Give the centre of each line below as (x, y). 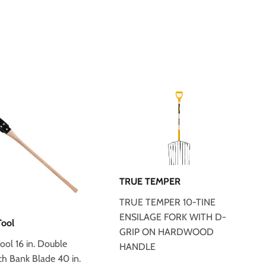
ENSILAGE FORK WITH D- (173, 217)
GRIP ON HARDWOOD (167, 232)
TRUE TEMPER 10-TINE (168, 202)
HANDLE (138, 246)
